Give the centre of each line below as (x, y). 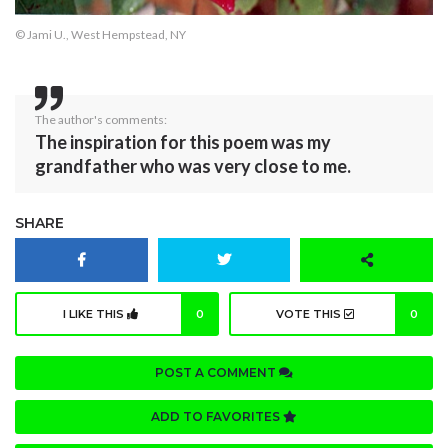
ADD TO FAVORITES (217, 417)
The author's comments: (101, 120)
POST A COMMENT (217, 373)
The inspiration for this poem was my (183, 142)
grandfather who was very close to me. (193, 166)
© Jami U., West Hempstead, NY (100, 35)
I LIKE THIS (95, 314)
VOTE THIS (309, 314)
